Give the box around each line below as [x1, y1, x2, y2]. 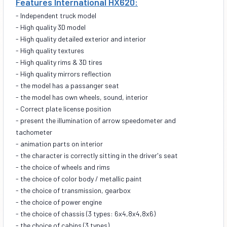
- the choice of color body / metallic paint [16, 174, 142, 183]
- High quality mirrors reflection [16, 69, 112, 78]
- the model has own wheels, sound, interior [16, 92, 148, 101]
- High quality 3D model [16, 22, 86, 31]
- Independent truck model [16, 11, 96, 20]
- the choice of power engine [16, 197, 102, 206]
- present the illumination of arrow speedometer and [16, 116, 176, 125]
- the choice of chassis [16, 209, 86, 218]
